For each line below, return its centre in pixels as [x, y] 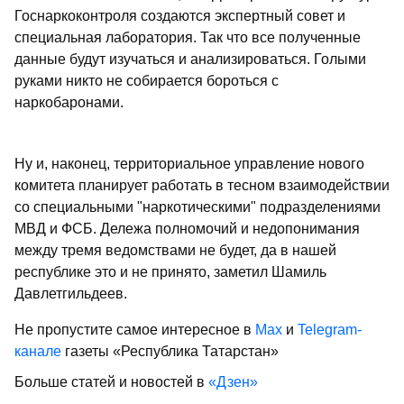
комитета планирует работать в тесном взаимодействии [202, 186]
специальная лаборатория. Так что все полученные [188, 38]
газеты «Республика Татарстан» [170, 352]
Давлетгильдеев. [71, 294]
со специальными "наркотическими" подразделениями [197, 207]
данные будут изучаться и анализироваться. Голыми [190, 60]
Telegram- [330, 330]
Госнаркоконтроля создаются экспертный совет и [180, 16]
